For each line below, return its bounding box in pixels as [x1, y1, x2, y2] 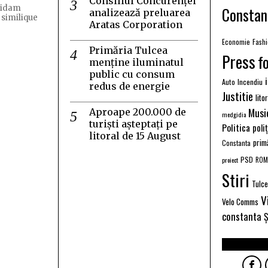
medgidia [222, 109, 246, 119]
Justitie [222, 87, 253, 105]
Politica [222, 120, 250, 135]
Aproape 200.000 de [89, 105, 186, 118]
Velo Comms [222, 195, 258, 208]
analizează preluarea [89, 6, 190, 19]
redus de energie [89, 80, 170, 92]
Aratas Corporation [89, 18, 182, 31]
